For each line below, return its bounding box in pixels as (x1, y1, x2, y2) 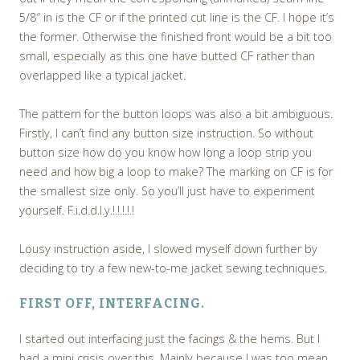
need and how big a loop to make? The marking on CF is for (19, 164, 333, 180)
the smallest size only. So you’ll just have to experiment (19, 183, 315, 199)
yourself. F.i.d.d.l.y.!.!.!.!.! (19, 202, 134, 219)
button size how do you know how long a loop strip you (19, 145, 312, 161)
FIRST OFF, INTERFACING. (19, 296, 205, 312)
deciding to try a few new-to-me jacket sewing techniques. (19, 260, 327, 276)
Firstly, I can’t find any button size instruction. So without (19, 125, 313, 141)
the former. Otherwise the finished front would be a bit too (19, 29, 332, 45)
